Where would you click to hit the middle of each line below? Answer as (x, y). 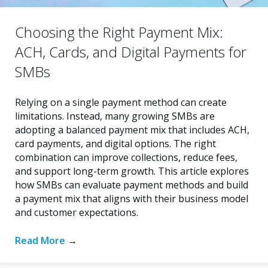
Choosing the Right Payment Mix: (119, 32)
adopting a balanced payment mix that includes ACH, (132, 130)
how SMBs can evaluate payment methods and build (132, 185)
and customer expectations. (77, 213)
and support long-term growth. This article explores (132, 171)
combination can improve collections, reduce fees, (126, 158)
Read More (41, 241)
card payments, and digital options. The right (115, 144)
